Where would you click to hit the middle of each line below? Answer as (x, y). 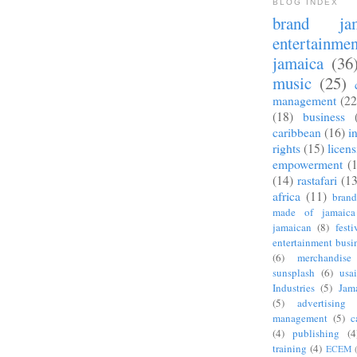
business (324, 117)
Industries (294, 288)
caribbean (297, 133)
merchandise (324, 258)
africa (286, 196)
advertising (322, 303)
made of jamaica (314, 212)
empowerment (308, 165)
